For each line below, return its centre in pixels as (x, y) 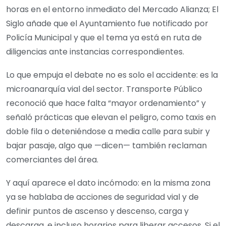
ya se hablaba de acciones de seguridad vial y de (102, 197)
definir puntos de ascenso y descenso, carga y (97, 211)
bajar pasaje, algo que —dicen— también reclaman (106, 145)
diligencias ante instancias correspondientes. (95, 51)
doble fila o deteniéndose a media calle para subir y (108, 131)
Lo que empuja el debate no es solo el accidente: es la (112, 75)
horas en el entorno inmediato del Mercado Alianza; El (112, 9)
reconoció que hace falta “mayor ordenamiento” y (106, 103)
